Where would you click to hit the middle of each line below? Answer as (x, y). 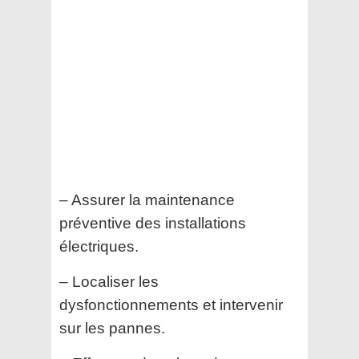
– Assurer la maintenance (147, 200)
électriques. (99, 247)
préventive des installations (153, 224)
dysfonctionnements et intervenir (171, 305)
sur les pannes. (112, 329)
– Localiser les (109, 282)
